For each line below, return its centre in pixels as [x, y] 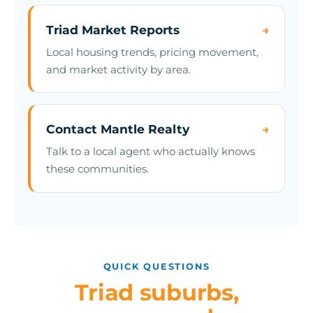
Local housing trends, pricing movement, [153, 52]
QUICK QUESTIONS [156, 266]
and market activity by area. [119, 69]
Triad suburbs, [156, 293]
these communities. [98, 168]
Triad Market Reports [113, 30]
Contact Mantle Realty [118, 129]
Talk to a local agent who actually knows [151, 151]
